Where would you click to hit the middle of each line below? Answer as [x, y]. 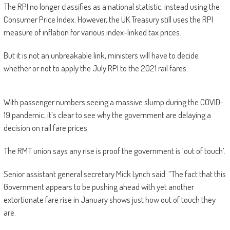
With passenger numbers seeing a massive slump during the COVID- [113, 102]
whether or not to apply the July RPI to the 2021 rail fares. [95, 68]
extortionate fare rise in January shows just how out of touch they [109, 199]
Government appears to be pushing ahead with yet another [99, 186]
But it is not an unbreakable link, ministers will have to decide [101, 55]
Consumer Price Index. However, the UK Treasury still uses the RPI [108, 19]
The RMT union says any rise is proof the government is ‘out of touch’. [114, 150]
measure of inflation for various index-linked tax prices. [92, 32]
